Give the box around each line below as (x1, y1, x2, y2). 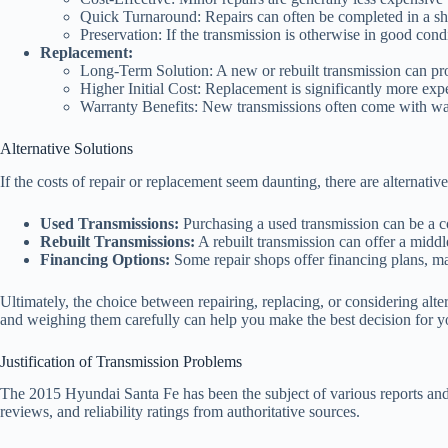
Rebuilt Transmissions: (40, 232, 195, 250)
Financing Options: (40, 250, 170, 268)
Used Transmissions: (40, 214, 179, 232)
